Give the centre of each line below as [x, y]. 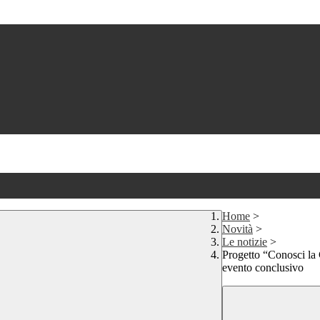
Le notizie [245, 242]
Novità [237, 229]
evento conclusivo [263, 268]
